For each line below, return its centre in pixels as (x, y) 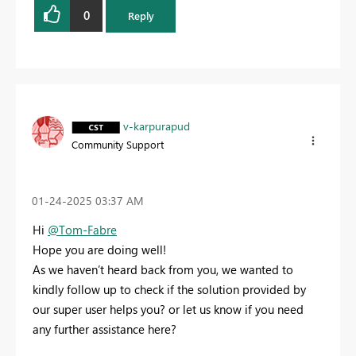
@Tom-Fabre (82, 229)
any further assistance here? (106, 329)
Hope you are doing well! (99, 249)
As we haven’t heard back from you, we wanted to (163, 269)
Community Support (118, 144)
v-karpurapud (157, 126)
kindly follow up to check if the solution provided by (169, 289)
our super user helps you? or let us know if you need (168, 309)
